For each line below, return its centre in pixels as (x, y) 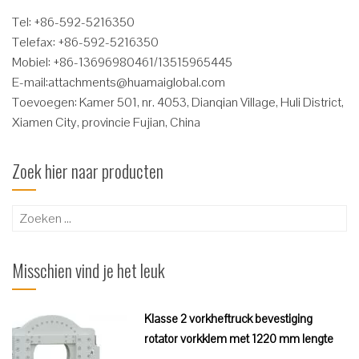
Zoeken (33, 215)
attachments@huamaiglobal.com (137, 82)
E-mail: (30, 82)
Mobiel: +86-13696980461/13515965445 (122, 62)
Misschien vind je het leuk (89, 270)
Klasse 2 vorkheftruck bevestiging (228, 319)
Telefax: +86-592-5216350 (85, 42)
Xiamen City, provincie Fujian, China (106, 122)
